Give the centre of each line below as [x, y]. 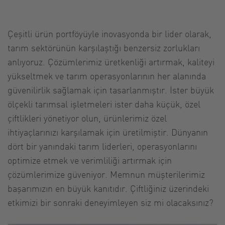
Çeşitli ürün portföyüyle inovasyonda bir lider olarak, [109, 33]
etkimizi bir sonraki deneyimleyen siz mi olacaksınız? [110, 202]
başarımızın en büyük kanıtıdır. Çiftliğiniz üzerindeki [108, 188]
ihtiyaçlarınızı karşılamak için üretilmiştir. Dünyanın [108, 132]
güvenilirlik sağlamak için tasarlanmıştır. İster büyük [111, 89]
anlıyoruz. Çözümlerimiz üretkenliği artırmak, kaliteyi [111, 61]
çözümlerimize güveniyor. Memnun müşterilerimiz [106, 174]
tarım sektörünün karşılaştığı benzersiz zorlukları [104, 47]
